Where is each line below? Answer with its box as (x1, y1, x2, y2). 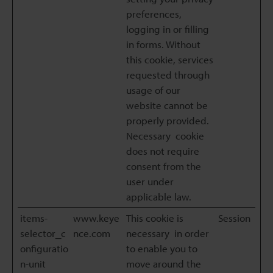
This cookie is (126, 211, 183, 224)
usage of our (126, 83, 180, 96)
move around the (126, 257, 201, 270)
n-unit (20, 257, 46, 270)
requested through (126, 68, 210, 81)
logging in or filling (126, 23, 209, 35)
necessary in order (126, 227, 209, 239)
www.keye (73, 211, 119, 224)
